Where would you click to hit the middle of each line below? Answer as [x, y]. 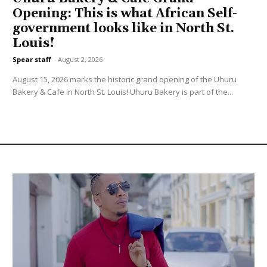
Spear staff [32, 60]
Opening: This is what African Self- [125, 14]
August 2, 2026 [80, 60]
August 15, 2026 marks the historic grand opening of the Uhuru [125, 80]
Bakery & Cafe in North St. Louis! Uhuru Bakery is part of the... [123, 92]
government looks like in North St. [124, 29]
